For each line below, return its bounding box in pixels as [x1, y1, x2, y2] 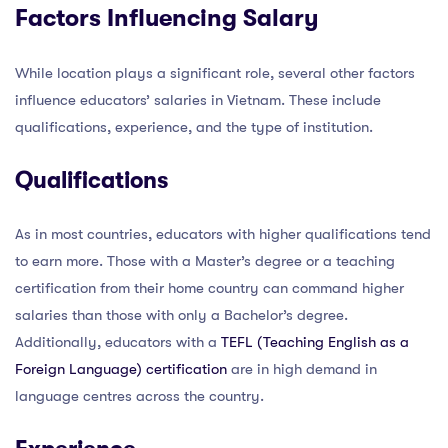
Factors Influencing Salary [15, 3, 319, 32]
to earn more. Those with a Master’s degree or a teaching [15, 251, 395, 270]
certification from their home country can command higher [15, 278, 404, 297]
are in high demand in [227, 359, 377, 378]
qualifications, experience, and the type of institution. [15, 117, 373, 136]
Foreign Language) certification [15, 359, 227, 378]
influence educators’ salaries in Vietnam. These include [15, 90, 381, 109]
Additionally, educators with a [15, 332, 221, 351]
